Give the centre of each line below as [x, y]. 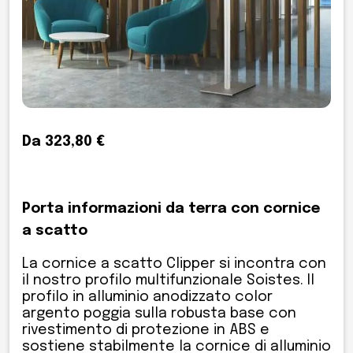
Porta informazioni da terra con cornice [171, 208]
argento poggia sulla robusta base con [159, 313]
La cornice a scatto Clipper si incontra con [174, 264]
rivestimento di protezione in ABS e [146, 330]
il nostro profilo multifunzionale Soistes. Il [168, 280]
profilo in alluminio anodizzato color [147, 297]
